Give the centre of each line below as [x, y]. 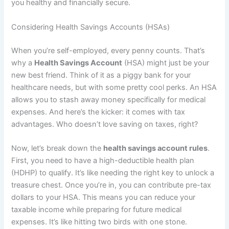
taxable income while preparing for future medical [97, 209]
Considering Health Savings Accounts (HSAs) [91, 27]
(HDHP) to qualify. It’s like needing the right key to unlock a [113, 173]
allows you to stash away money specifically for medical [109, 99]
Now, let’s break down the [58, 148]
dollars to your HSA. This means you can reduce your [104, 197]
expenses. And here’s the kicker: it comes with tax [98, 112]
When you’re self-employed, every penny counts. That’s [108, 50]
